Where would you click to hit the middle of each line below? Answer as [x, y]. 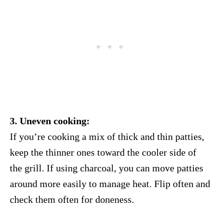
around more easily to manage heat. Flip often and [110, 184]
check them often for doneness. [72, 200]
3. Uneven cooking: [50, 121]
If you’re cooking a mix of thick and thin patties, [107, 137]
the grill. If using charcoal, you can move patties [107, 168]
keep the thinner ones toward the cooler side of [103, 152]
